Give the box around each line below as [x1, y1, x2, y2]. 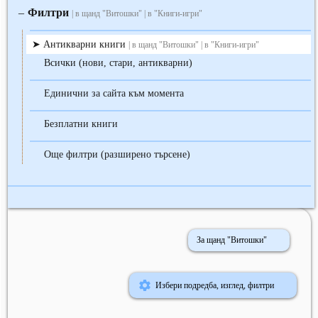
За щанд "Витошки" [197, 235, 267, 246]
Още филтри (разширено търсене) [44, 149, 190, 160]
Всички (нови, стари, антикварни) [44, 57, 192, 69]
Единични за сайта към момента [44, 88, 184, 99]
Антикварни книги [43, 39, 128, 50]
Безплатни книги [44, 119, 118, 130]
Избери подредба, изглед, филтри [155, 280, 274, 290]
